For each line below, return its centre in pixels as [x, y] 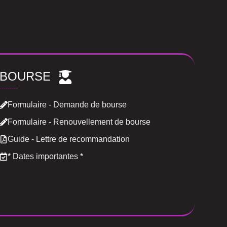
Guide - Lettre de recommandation [69, 139]
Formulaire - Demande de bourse [67, 105]
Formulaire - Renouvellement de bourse [79, 122]
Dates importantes [45, 157]
